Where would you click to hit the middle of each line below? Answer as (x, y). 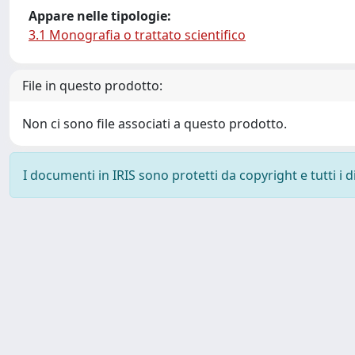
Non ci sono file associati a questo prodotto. (155, 124)
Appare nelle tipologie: (100, 16)
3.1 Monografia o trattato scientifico (137, 35)
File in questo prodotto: (92, 86)
